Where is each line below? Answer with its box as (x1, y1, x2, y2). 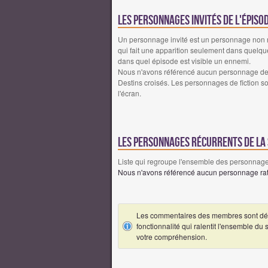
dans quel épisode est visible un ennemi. (118, 56, 251, 66)
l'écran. (118, 88, 141, 99)
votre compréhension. (136, 232, 207, 242)
